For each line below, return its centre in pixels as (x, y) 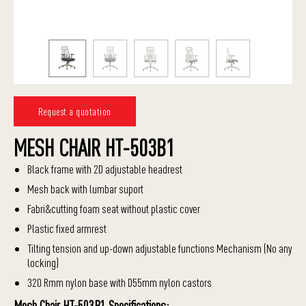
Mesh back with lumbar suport (85, 189)
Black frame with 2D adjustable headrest (105, 169)
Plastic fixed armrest (67, 228)
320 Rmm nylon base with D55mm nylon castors (120, 282)
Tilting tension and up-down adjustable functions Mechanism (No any (160, 248)
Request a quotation (75, 111)
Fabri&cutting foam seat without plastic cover (114, 209)
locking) (43, 263)
